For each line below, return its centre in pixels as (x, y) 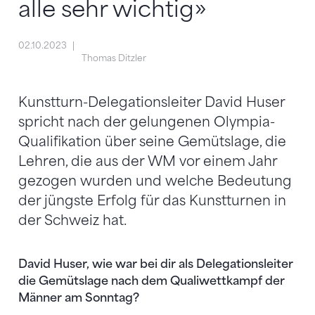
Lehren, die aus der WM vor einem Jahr (148, 162)
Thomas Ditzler (114, 58)
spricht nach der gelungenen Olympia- (147, 122)
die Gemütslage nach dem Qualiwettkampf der (152, 281)
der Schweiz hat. (72, 221)
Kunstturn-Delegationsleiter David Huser (152, 103)
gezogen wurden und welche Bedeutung (155, 181)
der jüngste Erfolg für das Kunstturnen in (152, 201)
